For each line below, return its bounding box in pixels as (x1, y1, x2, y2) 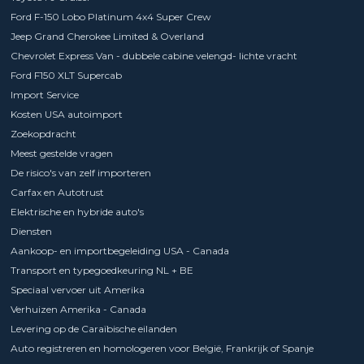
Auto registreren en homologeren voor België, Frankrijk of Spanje (10, 341, 314, 354)
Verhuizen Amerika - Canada (10, 302, 146, 315)
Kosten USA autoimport (10, 107, 123, 120)
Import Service (10, 88, 79, 101)
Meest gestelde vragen (10, 146, 113, 159)
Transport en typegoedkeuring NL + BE (10, 263, 193, 276)
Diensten (10, 224, 52, 237)
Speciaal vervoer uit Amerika (10, 283, 145, 296)
